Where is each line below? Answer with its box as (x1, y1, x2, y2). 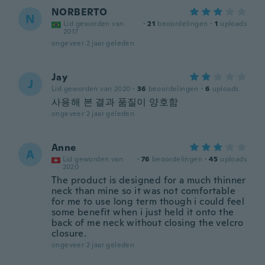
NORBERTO (51, 6, 108, 18)
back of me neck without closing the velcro (51, 216, 244, 229)
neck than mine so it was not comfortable (51, 185, 235, 197)
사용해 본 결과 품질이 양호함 (51, 96, 179, 108)
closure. (51, 227, 87, 240)
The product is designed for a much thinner (51, 174, 246, 186)
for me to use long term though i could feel (51, 195, 245, 208)
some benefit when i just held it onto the (51, 206, 234, 218)
